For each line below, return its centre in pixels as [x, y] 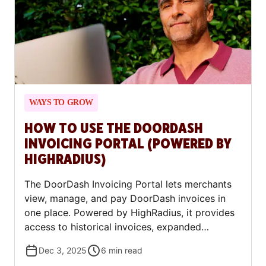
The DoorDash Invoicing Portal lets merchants [128, 184]
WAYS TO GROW [61, 103]
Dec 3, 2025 [63, 251]
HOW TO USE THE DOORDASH [114, 129]
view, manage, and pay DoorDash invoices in [125, 199]
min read [126, 251]
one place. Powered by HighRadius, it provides [129, 213]
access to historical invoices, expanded [113, 227]
